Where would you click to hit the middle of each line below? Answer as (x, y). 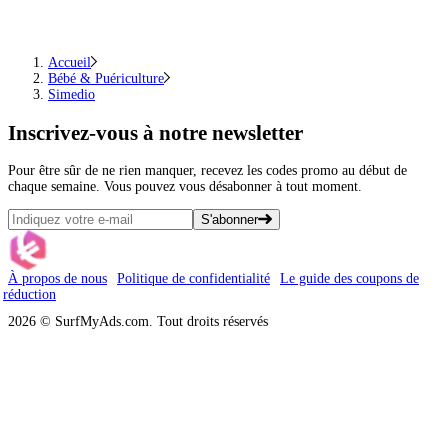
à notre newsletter (220, 132)
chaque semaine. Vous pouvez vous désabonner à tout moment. (185, 187)
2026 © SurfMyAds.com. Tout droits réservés (138, 322)
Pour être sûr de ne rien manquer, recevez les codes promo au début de (207, 171)
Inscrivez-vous (73, 132)
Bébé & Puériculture (106, 79)
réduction (29, 295)
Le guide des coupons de (349, 279)
